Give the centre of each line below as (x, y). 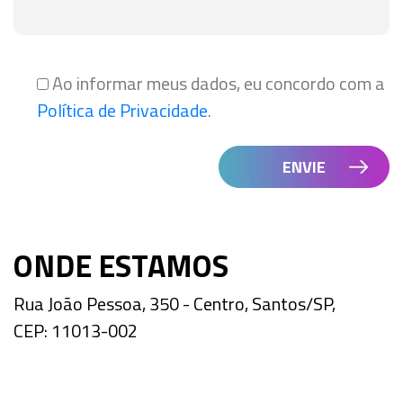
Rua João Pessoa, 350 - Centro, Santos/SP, (175, 304)
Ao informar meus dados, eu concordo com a (219, 83)
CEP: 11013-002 (76, 331)
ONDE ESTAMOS (121, 265)
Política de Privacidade (122, 110)
